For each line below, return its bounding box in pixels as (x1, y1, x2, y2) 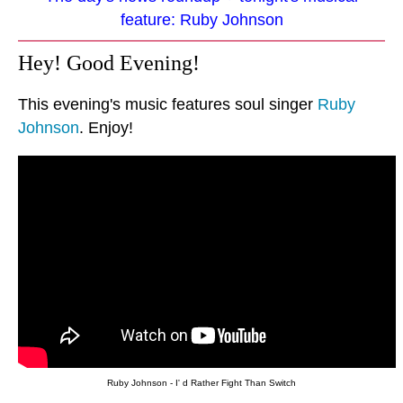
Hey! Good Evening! (18, 50, 200, 75)
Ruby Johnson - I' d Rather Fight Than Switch (107, 378, 296, 389)
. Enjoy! (79, 118, 133, 137)
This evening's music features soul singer (18, 94, 318, 113)
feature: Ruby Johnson (120, 10, 283, 29)
